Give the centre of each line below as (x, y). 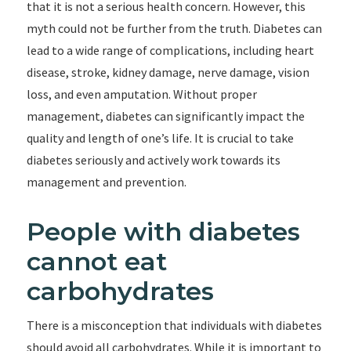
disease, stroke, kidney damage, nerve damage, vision (168, 72)
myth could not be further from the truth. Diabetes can (174, 28)
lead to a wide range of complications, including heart (170, 50)
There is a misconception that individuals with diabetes (174, 325)
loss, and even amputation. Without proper (141, 94)
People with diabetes (163, 232)
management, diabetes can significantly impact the (165, 116)
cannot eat (96, 261)
